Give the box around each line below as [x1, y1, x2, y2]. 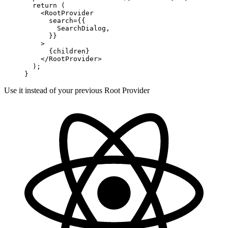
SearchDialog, [24, 24, 110, 32]
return [24, 1, 57, 9]
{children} [24, 47, 90, 55]
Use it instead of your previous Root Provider [4, 85, 150, 95]
